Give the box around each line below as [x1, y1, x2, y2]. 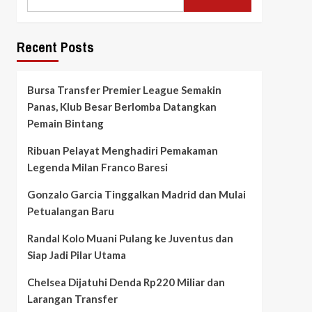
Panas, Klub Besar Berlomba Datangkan [26, 100, 217, 113]
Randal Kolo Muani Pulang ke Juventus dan [26, 231, 233, 244]
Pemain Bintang [26, 116, 104, 130]
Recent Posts [16, 37, 94, 56]
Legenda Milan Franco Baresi [26, 160, 168, 173]
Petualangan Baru [26, 204, 114, 217]
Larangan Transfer [26, 292, 118, 305]
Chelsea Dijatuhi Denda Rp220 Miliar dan [26, 275, 225, 288]
